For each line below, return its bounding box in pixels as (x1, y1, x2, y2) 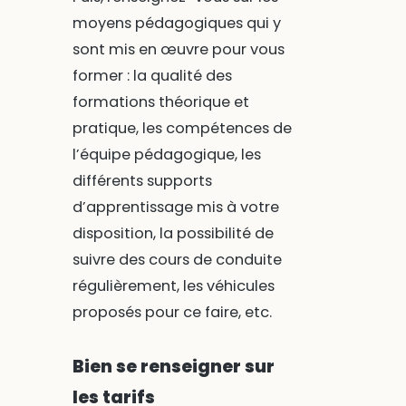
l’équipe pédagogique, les (72, 144, 261, 166)
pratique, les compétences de (72, 118, 292, 140)
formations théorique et (72, 92, 249, 113)
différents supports (72, 170, 212, 192)
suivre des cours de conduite (72, 249, 282, 271)
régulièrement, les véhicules (72, 275, 275, 297)
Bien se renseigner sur (72, 354, 275, 380)
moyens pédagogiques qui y (72, 13, 281, 34)
